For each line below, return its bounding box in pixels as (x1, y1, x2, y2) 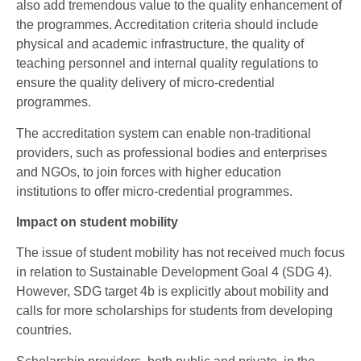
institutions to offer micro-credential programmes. (16, 184, 293, 198)
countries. (16, 323, 72, 338)
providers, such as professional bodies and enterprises (16, 145, 327, 160)
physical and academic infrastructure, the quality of (16, 37, 304, 52)
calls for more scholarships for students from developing (16, 304, 333, 318)
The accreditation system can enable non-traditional (16, 126, 311, 140)
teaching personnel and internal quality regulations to (16, 56, 318, 71)
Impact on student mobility (16, 214, 178, 229)
